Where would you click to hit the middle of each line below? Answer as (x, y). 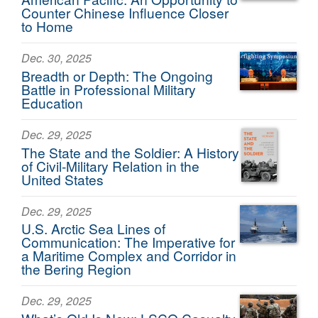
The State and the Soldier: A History (130, 152)
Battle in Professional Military (109, 89)
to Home (47, 26)
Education (52, 103)
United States (62, 179)
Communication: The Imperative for (128, 242)
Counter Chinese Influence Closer (125, 13)
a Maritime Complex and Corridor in (129, 256)
